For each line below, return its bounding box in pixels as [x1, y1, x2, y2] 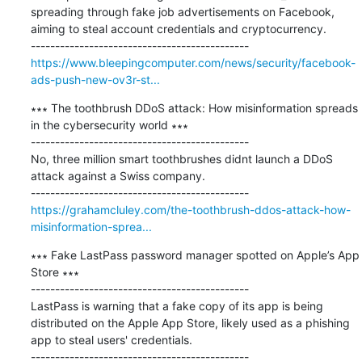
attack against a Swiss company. [30, 168, 205, 183]
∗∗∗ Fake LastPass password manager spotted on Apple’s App [30, 247, 360, 262]
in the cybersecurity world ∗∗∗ [30, 117, 188, 132]
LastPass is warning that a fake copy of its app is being [30, 298, 323, 313]
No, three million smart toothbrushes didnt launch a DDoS [30, 151, 333, 166]
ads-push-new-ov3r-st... [30, 72, 160, 86]
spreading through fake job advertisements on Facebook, [30, 4, 335, 19]
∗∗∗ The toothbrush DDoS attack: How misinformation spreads [30, 100, 358, 115]
